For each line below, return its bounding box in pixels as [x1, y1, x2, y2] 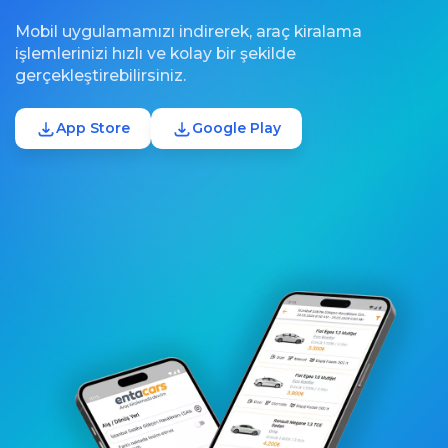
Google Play [192, 119, 281, 138]
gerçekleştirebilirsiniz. [15, 66, 186, 86]
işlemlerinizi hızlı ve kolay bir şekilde [15, 44, 296, 64]
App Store [56, 119, 130, 138]
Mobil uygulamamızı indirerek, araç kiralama [15, 22, 362, 42]
